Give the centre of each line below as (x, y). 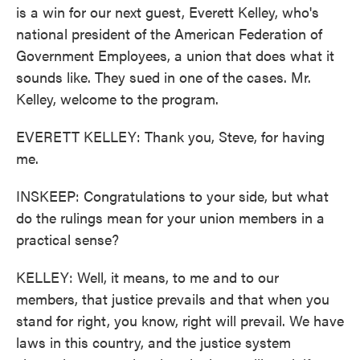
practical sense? (67, 239)
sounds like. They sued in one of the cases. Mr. (164, 77)
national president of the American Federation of (169, 33)
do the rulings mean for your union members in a (170, 217)
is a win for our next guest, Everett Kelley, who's (168, 12)
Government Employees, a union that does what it (175, 55)
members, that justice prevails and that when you (173, 299)
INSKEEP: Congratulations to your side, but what (172, 196)
